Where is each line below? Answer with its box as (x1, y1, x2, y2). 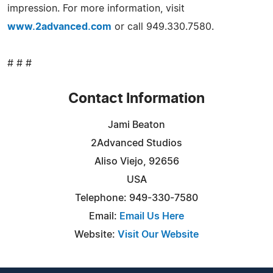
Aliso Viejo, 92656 (94, 156, 179, 166)
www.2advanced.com (7, 21, 112, 32)
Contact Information (68, 91, 205, 106)
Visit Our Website (118, 229, 199, 239)
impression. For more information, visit (7, 3, 185, 13)
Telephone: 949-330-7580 (75, 193, 198, 203)
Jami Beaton (108, 119, 165, 130)
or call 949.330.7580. (112, 21, 214, 32)
